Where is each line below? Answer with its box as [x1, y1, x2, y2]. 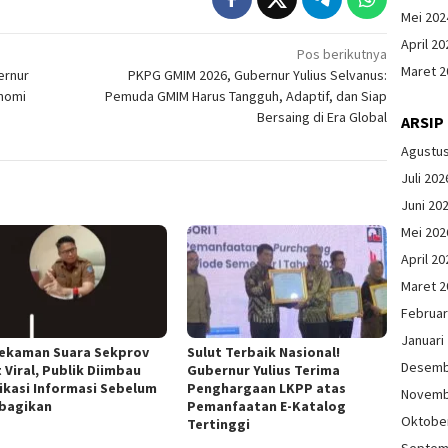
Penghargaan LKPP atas [187, 378, 347, 397]
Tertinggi [187, 414, 251, 433]
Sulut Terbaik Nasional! [187, 342, 341, 361]
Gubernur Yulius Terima [187, 360, 341, 379]
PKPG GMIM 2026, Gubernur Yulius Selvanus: [128, 66, 388, 85]
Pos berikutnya [297, 45, 388, 64]
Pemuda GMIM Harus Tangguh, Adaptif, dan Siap [105, 87, 388, 106]
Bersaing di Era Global [257, 108, 388, 127]
